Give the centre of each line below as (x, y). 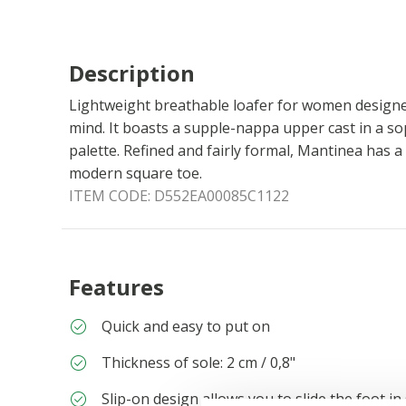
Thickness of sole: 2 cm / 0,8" (198, 363)
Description (132, 73)
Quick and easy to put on (186, 327)
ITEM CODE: (111, 196)
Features (116, 287)
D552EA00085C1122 (222, 196)
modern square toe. (135, 174)
